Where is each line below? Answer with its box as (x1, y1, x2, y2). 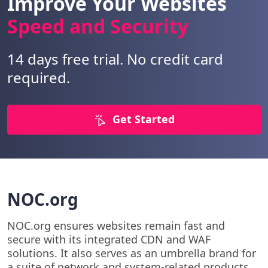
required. (7, 68, 70, 88)
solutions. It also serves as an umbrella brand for (7, 245, 256, 260)
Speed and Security (7, 13, 188, 39)
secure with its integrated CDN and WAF (7, 232, 211, 246)
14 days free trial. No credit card (7, 49, 223, 69)
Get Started (112, 112, 175, 127)
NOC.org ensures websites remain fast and (7, 218, 225, 233)
